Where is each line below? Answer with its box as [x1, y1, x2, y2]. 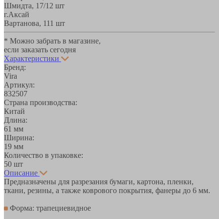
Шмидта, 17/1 [4, 1, 49, 10]
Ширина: [4, 133, 34, 142]
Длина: [4, 115, 27, 124]
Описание [4, 168, 38, 177]
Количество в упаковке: [4, 151, 83, 159]
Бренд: [4, 63, 26, 71]
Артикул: [4, 80, 35, 89]
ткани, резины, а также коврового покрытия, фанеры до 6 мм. [4, 186, 210, 195]
